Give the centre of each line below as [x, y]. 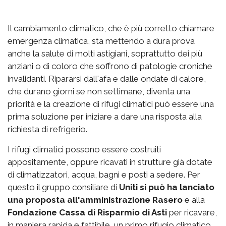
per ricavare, [192, 212]
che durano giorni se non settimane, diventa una [99, 91]
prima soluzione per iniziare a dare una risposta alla [105, 116]
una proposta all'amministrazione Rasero [95, 200]
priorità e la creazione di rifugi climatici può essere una [111, 104]
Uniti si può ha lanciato [167, 187]
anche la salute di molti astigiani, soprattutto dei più [105, 53]
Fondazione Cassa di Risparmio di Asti [87, 212]
